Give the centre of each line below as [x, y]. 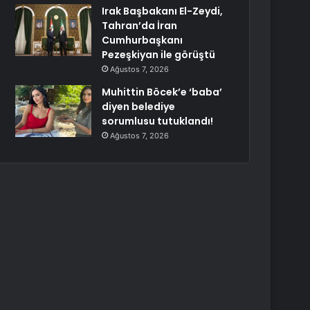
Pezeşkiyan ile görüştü [159, 55]
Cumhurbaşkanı [143, 40]
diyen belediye [139, 107]
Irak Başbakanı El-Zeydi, [163, 11]
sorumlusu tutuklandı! [158, 121]
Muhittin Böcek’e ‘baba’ [162, 92]
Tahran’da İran [140, 26]
